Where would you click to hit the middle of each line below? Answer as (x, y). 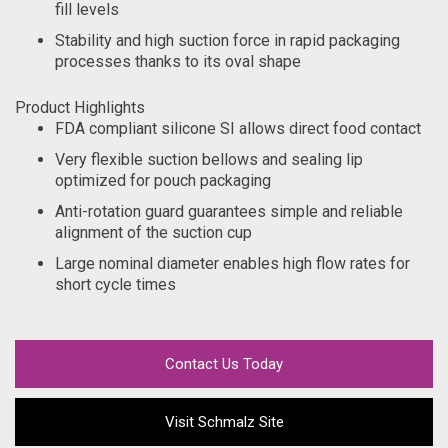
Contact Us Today (224, 364)
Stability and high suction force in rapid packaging (227, 40)
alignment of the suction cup (153, 232)
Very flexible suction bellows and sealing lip (209, 159)
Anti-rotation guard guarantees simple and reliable (229, 211)
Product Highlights (80, 107)
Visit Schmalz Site (224, 422)
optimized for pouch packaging (163, 180)
